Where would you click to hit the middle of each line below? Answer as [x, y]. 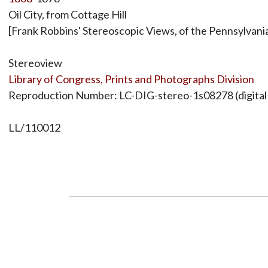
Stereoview [35, 63]
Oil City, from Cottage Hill [67, 14]
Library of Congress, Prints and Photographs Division [131, 79]
